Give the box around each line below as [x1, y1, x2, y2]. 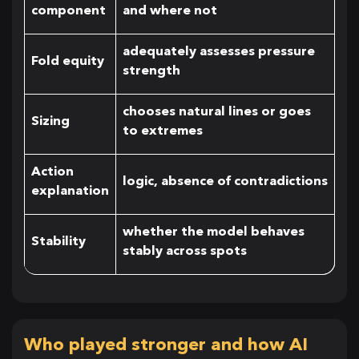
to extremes [123, 122, 203, 139]
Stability [31, 232, 86, 249]
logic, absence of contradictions [123, 172, 328, 189]
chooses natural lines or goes [123, 103, 311, 119]
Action [31, 163, 74, 179]
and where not [123, 2, 217, 18]
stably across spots [123, 242, 247, 259]
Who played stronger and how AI [24, 333, 308, 356]
